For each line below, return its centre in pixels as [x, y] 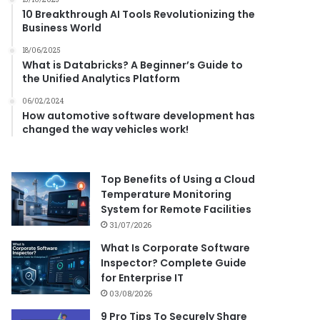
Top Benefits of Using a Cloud [178, 179]
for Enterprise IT [142, 278]
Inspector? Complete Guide [174, 263]
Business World [62, 28]
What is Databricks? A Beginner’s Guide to [133, 65]
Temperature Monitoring [166, 194]
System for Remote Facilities [176, 209]
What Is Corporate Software [176, 248]
